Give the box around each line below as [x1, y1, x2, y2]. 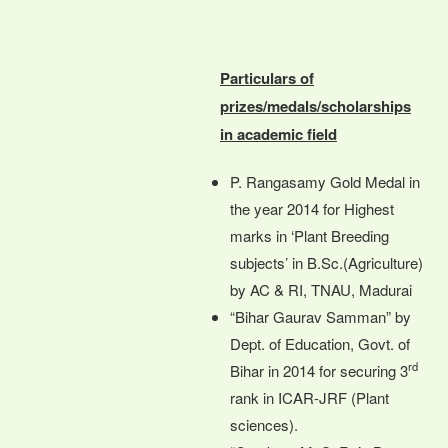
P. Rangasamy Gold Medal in [230, 170, 420, 192]
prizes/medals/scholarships [220, 94, 411, 117]
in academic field [220, 122, 337, 145]
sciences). [230, 413, 298, 435]
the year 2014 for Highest [230, 197, 394, 219]
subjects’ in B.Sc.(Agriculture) [230, 251, 423, 273]
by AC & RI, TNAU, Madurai [230, 278, 412, 300]
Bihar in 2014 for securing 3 [230, 359, 408, 381]
